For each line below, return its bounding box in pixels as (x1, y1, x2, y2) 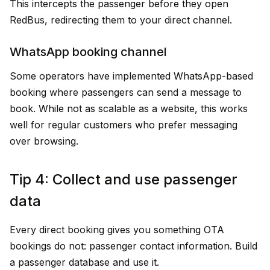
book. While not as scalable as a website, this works (10, 102, 248, 115)
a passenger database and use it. (10, 256, 159, 268)
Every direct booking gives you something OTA (10, 224, 224, 236)
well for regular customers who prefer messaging (10, 119, 237, 131)
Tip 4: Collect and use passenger (10, 171, 237, 188)
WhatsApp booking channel (10, 45, 167, 59)
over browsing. (10, 135, 78, 147)
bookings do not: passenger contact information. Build (10, 240, 257, 252)
